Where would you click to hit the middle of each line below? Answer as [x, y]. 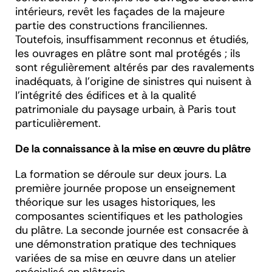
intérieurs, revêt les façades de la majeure [120, 12]
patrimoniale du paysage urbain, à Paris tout [126, 110]
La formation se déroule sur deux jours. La [121, 175]
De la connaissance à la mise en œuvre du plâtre [133, 149]
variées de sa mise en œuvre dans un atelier [126, 258]
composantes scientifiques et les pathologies [129, 216]
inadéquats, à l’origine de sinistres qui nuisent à [133, 82]
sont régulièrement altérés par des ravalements [135, 68]
